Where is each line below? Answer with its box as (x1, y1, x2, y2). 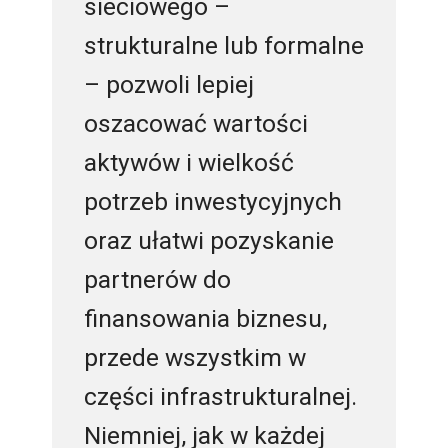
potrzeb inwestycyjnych (83, 186, 342, 216)
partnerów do (83, 264, 231, 294)
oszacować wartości (83, 108, 308, 138)
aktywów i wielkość (83, 147, 294, 177)
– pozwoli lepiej (83, 69, 254, 99)
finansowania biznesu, (83, 303, 327, 333)
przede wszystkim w (83, 342, 306, 372)
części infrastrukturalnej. (83, 381, 357, 411)
